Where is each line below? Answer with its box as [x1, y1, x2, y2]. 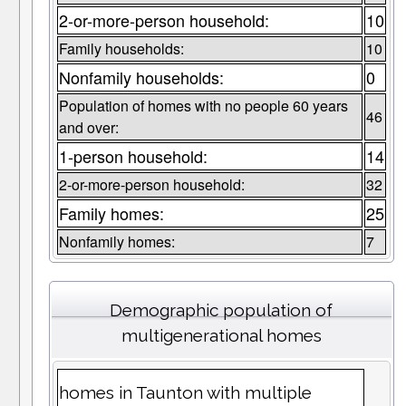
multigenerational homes [121, 325, 322, 346]
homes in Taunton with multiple [58, 382, 312, 403]
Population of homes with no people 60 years [58, 95, 348, 117]
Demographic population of [110, 300, 333, 321]
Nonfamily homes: [58, 231, 175, 253]
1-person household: [58, 144, 208, 169]
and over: [58, 117, 119, 139]
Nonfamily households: [58, 65, 224, 90]
